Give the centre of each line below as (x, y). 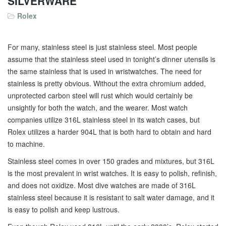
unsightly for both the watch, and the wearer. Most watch (98, 107)
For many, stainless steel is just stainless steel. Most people (102, 47)
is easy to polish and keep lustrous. (64, 209)
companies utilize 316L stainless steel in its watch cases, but (104, 120)
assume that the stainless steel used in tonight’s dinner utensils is (111, 59)
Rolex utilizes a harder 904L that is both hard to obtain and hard (109, 132)
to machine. (26, 144)
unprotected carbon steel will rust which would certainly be (100, 95)
